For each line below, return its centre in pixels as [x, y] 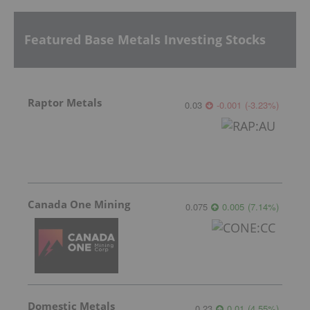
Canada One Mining [79, 204]
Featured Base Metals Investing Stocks [145, 40]
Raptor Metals [65, 102]
